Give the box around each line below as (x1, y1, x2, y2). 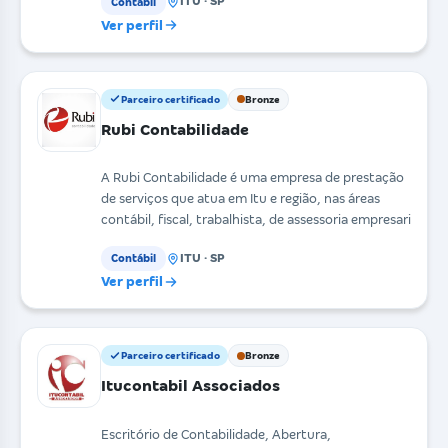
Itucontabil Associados (101, 377, 280, 395)
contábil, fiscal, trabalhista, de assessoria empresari (101, 212, 411, 228)
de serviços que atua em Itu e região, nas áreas (101, 191, 380, 207)
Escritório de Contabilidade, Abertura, (101, 426, 331, 442)
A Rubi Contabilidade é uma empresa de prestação (101, 170, 404, 186)
